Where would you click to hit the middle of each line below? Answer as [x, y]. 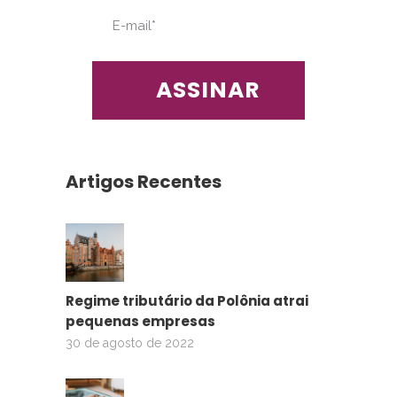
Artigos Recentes [144, 181]
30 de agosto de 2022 [130, 343]
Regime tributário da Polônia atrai [187, 300]
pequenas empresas [140, 321]
